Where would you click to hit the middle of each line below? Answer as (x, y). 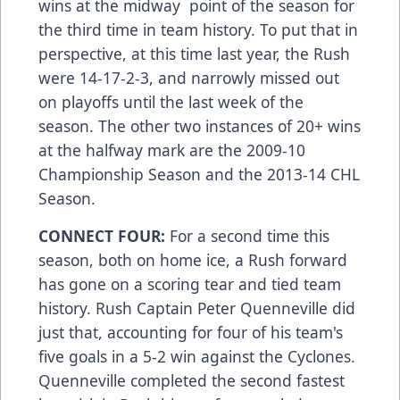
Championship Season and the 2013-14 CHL (199, 175)
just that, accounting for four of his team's (191, 333)
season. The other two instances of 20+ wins (200, 126)
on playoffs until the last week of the (171, 102)
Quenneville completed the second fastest (192, 381)
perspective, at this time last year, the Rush (194, 54)
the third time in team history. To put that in (198, 30)
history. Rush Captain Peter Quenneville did (197, 308)
